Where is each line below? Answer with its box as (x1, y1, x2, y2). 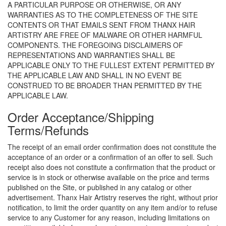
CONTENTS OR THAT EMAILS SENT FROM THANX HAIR (8, 20, 195, 30)
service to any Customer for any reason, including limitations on (8, 212, 210, 222)
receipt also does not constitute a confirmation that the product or (8, 162, 215, 172)
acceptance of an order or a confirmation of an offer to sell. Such (8, 152, 213, 162)
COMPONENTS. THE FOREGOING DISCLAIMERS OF (8, 40, 183, 50)
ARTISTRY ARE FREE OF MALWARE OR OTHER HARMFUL (8, 30, 202, 40)
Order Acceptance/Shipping (8, 108, 154, 126)
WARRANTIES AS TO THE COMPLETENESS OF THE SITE (8, 10, 198, 20)
